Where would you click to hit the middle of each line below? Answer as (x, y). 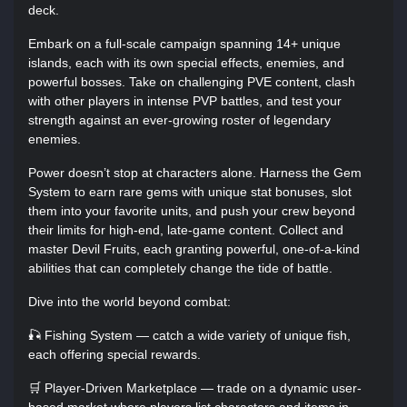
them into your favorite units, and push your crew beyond (192, 211)
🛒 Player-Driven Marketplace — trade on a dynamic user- (195, 388)
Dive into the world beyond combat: (129, 302)
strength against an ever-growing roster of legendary (179, 120)
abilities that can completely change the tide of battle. (180, 268)
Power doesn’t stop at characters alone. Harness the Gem (195, 173)
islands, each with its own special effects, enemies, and (186, 63)
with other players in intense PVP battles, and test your (185, 101)
